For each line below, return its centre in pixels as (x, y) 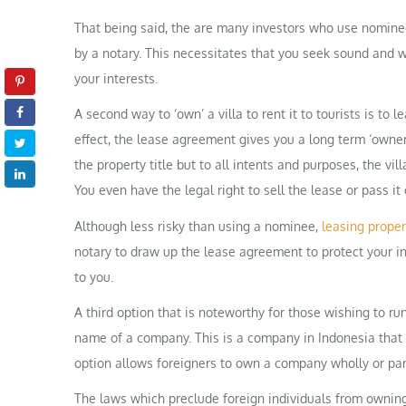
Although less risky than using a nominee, (198, 226)
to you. (94, 276)
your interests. (116, 79)
